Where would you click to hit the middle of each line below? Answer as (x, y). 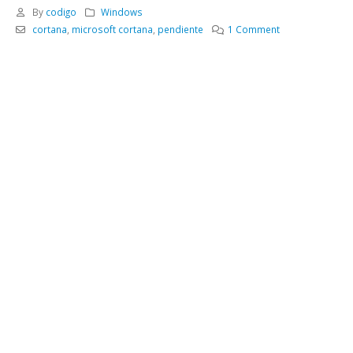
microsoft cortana (112, 29)
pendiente (180, 29)
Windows (122, 12)
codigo (61, 12)
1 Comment (254, 29)
